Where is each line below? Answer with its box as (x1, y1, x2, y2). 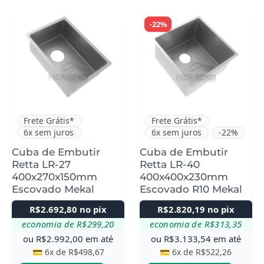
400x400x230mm (139, 170, 228, 183)
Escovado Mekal (12, 183, 94, 195)
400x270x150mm (12, 170, 97, 183)
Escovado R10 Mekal (139, 183, 242, 195)
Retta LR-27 (12, 158, 71, 170)
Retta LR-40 (139, 158, 200, 170)
